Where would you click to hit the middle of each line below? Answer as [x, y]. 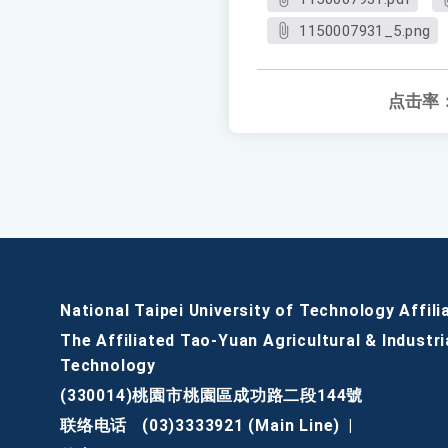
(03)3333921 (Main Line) [241, 426]
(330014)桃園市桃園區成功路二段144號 [212, 396]
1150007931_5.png [365, 31]
